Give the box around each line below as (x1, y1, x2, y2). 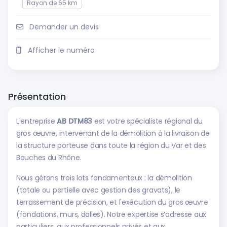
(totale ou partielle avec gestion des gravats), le (16, 185, 181, 195)
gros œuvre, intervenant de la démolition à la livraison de (16, 128, 210, 138)
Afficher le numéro (28, 45, 95, 55)
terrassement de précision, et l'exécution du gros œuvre (16, 197, 208, 207)
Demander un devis (29, 22, 99, 32)
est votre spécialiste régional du (92, 116, 203, 126)
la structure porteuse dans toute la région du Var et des (16, 140, 206, 150)
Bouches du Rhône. (16, 153, 82, 163)
